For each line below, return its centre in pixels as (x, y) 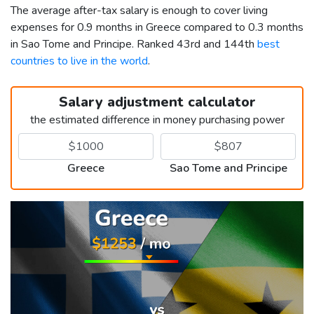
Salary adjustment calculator (157, 102)
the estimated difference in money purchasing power (157, 120)
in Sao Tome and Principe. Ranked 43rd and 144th (134, 44)
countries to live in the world (79, 61)
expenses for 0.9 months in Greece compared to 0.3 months (157, 27)
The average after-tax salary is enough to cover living (139, 10)
